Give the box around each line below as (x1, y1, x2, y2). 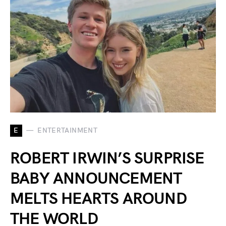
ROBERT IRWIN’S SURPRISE (10, 148, 204, 168)
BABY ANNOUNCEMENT (10, 168, 182, 189)
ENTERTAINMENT (37, 126, 97, 135)
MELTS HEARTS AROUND (10, 189, 187, 209)
